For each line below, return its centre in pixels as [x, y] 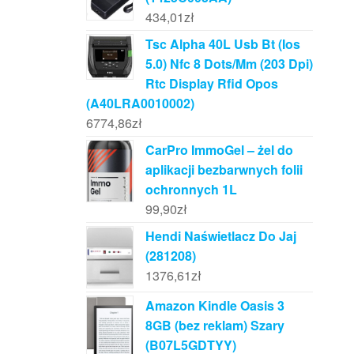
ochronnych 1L [191, 189]
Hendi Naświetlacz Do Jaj [220, 235]
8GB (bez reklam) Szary [215, 326]
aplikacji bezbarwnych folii [224, 169]
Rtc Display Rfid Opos [211, 83]
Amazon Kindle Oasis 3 [215, 306]
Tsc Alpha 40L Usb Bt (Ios [222, 43]
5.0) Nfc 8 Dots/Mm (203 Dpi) [229, 63]
